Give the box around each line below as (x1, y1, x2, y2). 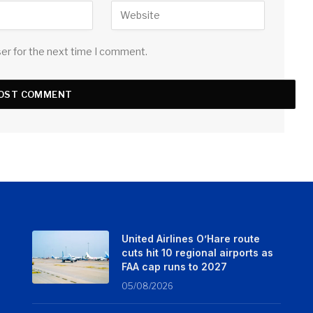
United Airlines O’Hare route (121, 232, 260, 245)
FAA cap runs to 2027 (121, 260, 227, 272)
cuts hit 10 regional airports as (121, 246, 273, 259)
